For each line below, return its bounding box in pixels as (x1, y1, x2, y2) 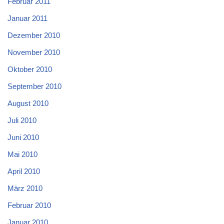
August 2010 (7, 98, 48, 107)
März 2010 (7, 183, 42, 192)
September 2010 (7, 81, 61, 90)
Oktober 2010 (7, 64, 52, 73)
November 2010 (7, 47, 60, 56)
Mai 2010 (7, 149, 37, 158)
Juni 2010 (7, 132, 39, 141)
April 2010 (7, 166, 40, 175)
